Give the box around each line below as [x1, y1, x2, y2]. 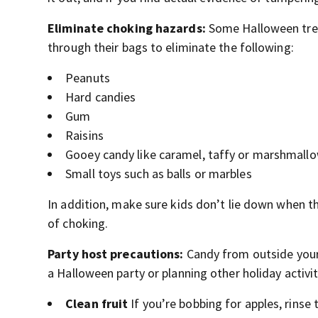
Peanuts [65, 70, 110, 86]
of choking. [48, 215, 109, 231]
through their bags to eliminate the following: [48, 39, 294, 55]
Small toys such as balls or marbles [65, 165, 252, 182]
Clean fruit [65, 295, 128, 312]
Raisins [65, 127, 104, 143]
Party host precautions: [48, 246, 184, 262]
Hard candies [65, 89, 136, 105]
